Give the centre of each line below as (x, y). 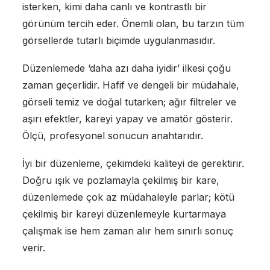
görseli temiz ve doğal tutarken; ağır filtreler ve (129, 102)
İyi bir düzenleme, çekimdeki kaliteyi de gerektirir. (133, 163)
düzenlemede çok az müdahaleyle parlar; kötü (128, 197)
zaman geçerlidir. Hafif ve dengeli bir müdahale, (130, 85)
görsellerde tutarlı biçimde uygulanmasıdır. (118, 40)
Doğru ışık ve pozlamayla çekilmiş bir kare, (121, 180)
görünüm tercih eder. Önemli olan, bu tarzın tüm (133, 23)
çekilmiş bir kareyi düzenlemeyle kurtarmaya (124, 214)
